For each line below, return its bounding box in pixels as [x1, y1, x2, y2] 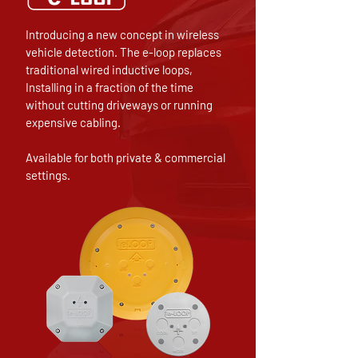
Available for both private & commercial [26, 150, 225, 165]
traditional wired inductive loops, [26, 62, 193, 77]
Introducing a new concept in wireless [26, 27, 219, 42]
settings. [26, 168, 70, 182]
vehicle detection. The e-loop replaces [26, 45, 221, 59]
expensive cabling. [26, 115, 121, 129]
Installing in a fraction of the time [26, 80, 193, 94]
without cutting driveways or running [26, 97, 213, 112]
